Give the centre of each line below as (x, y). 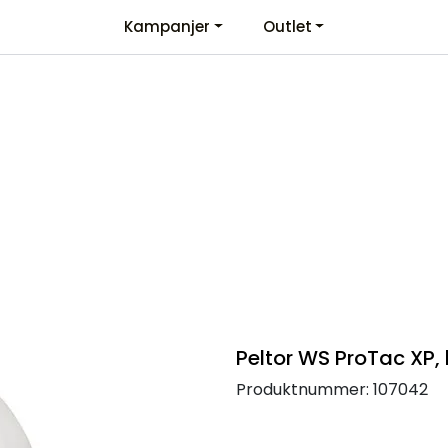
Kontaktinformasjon (76, 27)
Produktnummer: (302, 389)
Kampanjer (166, 26)
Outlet (287, 26)
